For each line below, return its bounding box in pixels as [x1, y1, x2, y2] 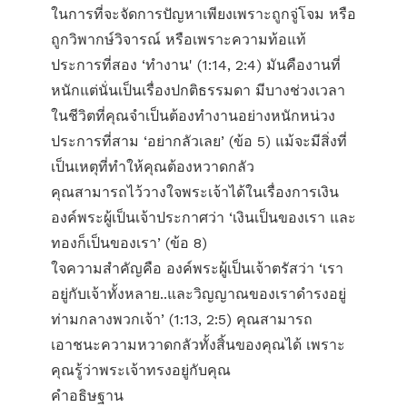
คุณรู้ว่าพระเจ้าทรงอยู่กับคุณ [51, 362, 231, 379]
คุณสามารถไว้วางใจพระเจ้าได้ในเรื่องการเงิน [51, 184, 339, 201]
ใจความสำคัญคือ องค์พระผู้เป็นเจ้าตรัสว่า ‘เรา [51, 260, 343, 277]
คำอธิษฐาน [51, 387, 124, 404]
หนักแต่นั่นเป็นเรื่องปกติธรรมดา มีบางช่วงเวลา [51, 82, 345, 99]
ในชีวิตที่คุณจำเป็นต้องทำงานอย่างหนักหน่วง [51, 107, 335, 124]
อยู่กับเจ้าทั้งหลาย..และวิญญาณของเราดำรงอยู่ [51, 285, 346, 303]
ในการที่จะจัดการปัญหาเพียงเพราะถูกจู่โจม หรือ [51, 5, 356, 23]
